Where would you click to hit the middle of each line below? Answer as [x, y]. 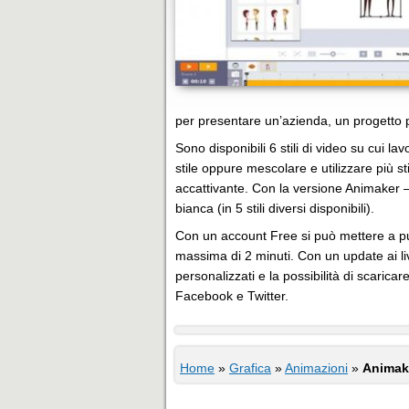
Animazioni [316, 368]
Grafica [250, 368]
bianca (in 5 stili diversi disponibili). [275, 208]
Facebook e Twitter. [232, 296]
